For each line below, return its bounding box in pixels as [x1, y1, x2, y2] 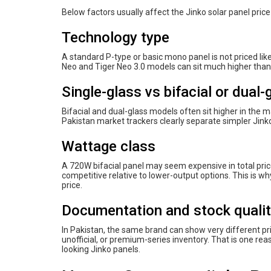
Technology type [62, 28, 169, 46]
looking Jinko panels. [62, 244, 140, 254]
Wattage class [62, 137, 155, 155]
